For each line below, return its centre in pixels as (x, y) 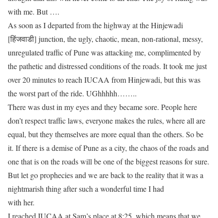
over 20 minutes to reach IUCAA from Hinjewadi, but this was (104, 80)
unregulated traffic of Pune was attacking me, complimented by (104, 52)
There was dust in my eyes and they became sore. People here (102, 107)
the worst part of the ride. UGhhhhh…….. (72, 93)
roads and (193, 148)
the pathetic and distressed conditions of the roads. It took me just (107, 66)
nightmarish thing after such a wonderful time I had (86, 189)
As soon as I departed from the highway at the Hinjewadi (95, 25)
